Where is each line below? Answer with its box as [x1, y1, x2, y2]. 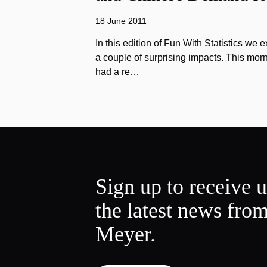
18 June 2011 [95, 16, 147, 26]
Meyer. [95, 222, 156, 246]
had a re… [95, 67, 139, 77]
